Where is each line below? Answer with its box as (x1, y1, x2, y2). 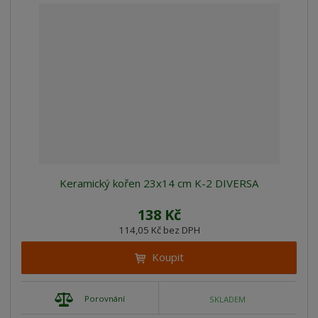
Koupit (151, 250, 184, 265)
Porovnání (84, 293, 126, 305)
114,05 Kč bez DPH (118, 224, 200, 237)
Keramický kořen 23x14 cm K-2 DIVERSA (60, 176, 258, 191)
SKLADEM (209, 293, 246, 305)
